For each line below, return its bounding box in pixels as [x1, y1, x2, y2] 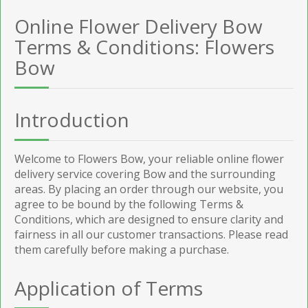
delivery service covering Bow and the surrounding [14, 166, 276, 181]
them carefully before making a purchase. [14, 241, 229, 257]
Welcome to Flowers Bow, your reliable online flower [14, 151, 284, 166]
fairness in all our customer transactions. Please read [14, 226, 288, 242]
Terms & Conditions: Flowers [14, 33, 274, 60]
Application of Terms [14, 274, 203, 301]
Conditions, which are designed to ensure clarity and [14, 211, 283, 227]
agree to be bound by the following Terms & [14, 196, 243, 212]
